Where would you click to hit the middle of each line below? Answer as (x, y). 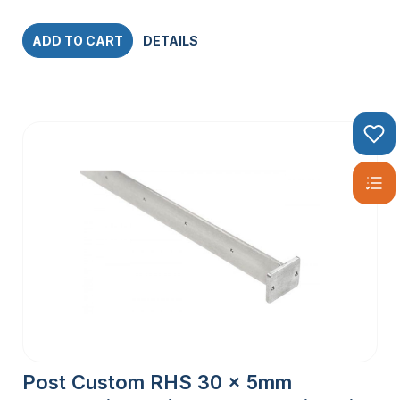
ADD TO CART (78, 40)
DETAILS (171, 40)
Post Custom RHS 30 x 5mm (157, 382)
